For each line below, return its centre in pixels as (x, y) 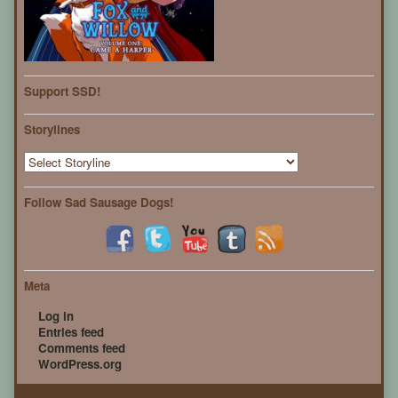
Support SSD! (62, 92)
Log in (56, 316)
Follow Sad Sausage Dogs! (99, 203)
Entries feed (71, 332)
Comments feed (82, 348)
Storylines (52, 130)
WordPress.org (80, 364)
